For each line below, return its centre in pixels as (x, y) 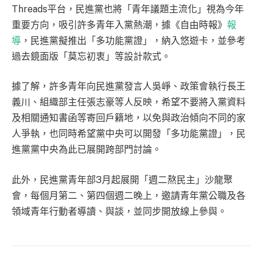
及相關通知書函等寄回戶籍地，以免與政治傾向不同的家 (129, 118)
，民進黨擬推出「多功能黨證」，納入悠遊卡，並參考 (133, 40)
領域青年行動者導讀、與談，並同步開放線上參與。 (119, 211)
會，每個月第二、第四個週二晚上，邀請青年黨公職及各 (129, 195)
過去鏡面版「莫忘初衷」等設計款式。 (91, 56)
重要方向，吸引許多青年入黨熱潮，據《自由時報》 (119, 25)
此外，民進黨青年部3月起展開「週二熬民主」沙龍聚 (122, 180)
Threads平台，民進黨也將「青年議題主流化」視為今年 (128, 9)
